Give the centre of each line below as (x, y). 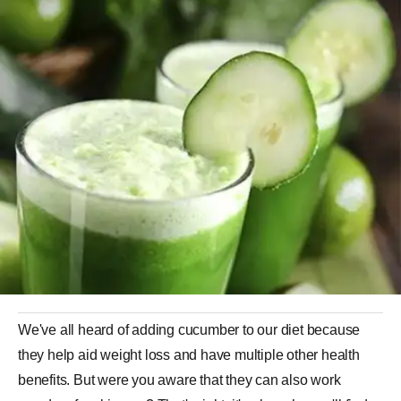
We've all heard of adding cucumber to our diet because (189, 330)
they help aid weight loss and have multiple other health (189, 355)
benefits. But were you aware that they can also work (179, 380)
